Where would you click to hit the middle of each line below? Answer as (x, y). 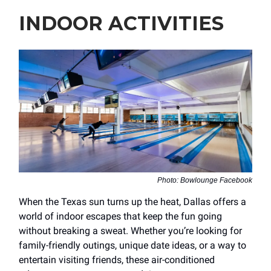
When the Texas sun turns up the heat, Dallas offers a (132, 201)
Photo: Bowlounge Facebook (205, 180)
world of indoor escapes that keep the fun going (120, 216)
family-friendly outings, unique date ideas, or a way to (132, 245)
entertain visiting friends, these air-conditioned (117, 260)
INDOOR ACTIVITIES (121, 23)
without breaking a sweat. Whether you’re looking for (130, 230)
